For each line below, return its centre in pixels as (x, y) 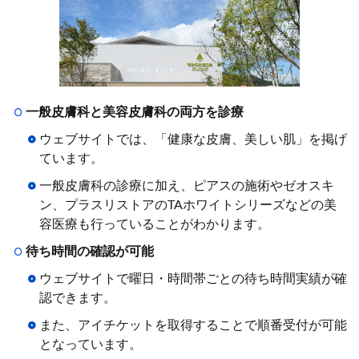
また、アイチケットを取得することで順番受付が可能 (193, 326)
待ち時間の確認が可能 (90, 252)
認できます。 (78, 298)
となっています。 (91, 345)
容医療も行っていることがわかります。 (155, 225)
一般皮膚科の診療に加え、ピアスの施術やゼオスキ (187, 186)
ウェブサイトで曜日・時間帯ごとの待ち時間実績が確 (193, 279)
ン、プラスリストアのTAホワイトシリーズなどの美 (188, 206)
